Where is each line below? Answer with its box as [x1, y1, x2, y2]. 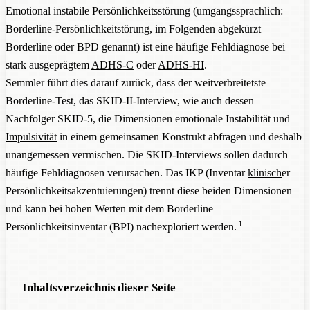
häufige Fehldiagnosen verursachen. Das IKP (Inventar [6, 166, 248, 179]
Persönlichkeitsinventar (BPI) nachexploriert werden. [6, 220, 237, 232]
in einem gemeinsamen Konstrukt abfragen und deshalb [57, 130, 302, 143]
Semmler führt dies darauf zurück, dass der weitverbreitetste [6, 76, 266, 89]
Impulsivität [6, 130, 57, 143]
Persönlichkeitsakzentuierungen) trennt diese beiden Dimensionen [6, 184, 292, 197]
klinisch [248, 166, 282, 179]
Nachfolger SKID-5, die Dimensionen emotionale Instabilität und [6, 112, 290, 125]
